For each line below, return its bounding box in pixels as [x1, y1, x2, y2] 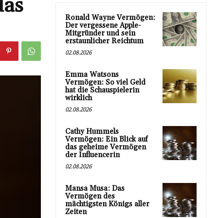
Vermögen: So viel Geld [65, 78, 145, 88]
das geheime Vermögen [65, 143, 146, 152]
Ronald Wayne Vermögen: [65, 13, 155, 23]
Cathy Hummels [65, 127, 119, 137]
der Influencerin [65, 150, 120, 160]
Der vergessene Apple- [65, 21, 141, 31]
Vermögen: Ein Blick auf [65, 135, 148, 145]
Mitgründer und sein [65, 29, 135, 38]
